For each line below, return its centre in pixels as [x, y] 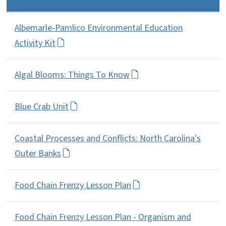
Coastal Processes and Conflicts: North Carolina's [108, 138]
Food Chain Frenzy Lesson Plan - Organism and [103, 217]
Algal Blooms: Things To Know [72, 75]
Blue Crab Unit [42, 106]
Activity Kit [35, 43]
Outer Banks [38, 153]
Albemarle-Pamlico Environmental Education [99, 28]
